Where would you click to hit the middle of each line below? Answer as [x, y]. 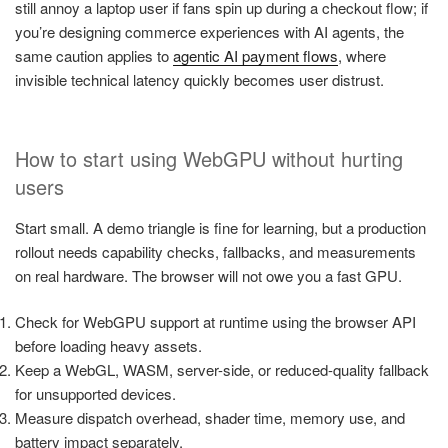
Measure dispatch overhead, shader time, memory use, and [210, 418]
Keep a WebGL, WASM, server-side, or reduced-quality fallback [222, 370]
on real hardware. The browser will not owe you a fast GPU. [208, 275]
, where [362, 56]
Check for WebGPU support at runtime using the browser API [215, 322]
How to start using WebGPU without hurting [209, 158]
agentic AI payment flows [255, 56]
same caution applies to [94, 56]
